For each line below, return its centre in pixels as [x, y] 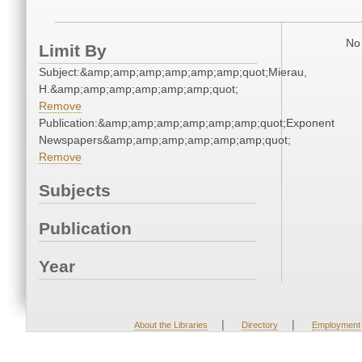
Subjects [75, 191]
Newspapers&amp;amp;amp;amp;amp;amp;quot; [165, 140]
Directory [259, 325]
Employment [336, 325]
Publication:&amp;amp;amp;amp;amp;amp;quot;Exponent [187, 123]
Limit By [73, 51]
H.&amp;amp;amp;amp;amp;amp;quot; [139, 89]
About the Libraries [170, 325]
